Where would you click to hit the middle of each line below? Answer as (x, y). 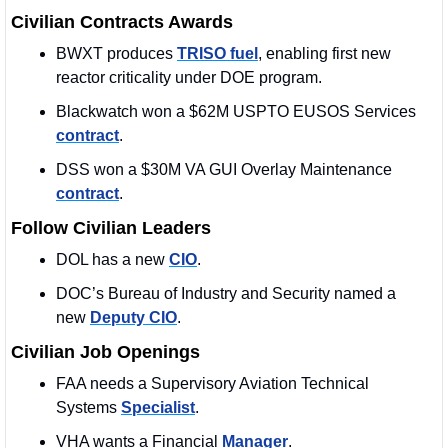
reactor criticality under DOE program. (189, 78)
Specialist (158, 408)
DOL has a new (112, 260)
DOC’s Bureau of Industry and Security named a (226, 294)
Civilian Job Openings (105, 352)
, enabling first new (324, 54)
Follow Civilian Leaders (111, 228)
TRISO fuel (217, 54)
